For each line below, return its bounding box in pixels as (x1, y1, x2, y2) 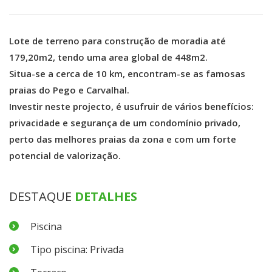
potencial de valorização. (9, 149, 121, 162)
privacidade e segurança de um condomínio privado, (9, 117, 240, 129)
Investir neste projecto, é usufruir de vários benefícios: (9, 100, 254, 113)
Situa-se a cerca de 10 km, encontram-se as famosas (9, 67, 245, 80)
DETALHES (75, 188, 137, 205)
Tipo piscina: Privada (30, 243, 124, 257)
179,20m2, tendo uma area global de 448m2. (9, 51, 208, 64)
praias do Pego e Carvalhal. (9, 84, 129, 97)
